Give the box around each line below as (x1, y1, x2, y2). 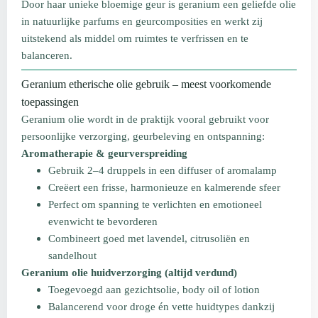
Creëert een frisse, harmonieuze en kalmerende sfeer (48, 181, 280, 194)
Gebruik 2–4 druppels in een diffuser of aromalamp (48, 164, 277, 177)
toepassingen (21, 96, 79, 109)
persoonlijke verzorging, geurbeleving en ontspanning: (21, 131, 265, 143)
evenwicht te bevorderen (48, 215, 158, 228)
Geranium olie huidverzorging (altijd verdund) (21, 267, 237, 279)
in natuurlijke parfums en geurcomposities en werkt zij (21, 16, 263, 28)
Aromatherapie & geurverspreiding (21, 148, 187, 160)
